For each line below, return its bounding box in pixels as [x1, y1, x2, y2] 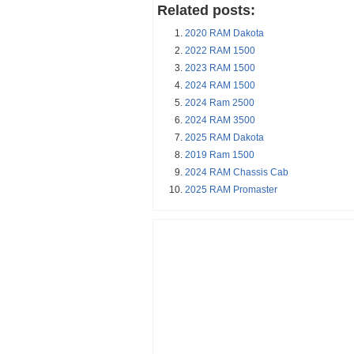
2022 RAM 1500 [185, 45, 255, 57]
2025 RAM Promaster [185, 184, 277, 196]
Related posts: [157, 2, 255, 19]
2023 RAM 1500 [185, 62, 255, 74]
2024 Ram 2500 [185, 97, 254, 109]
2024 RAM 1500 [185, 80, 255, 92]
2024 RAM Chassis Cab [185, 167, 288, 179]
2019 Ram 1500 [185, 149, 254, 161]
